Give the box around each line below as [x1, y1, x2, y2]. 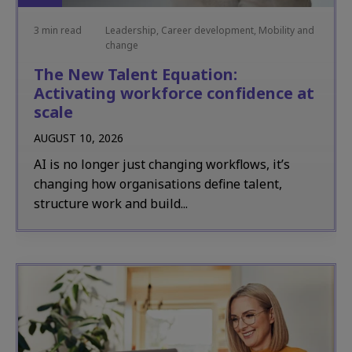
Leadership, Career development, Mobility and [104, 24, 314, 37]
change [104, 38, 138, 52]
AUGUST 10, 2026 [34, 130, 123, 145]
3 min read [34, 24, 82, 37]
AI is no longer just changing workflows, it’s [34, 156, 290, 173]
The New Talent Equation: [34, 64, 237, 85]
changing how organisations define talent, [34, 175, 282, 192]
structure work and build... [34, 195, 188, 212]
